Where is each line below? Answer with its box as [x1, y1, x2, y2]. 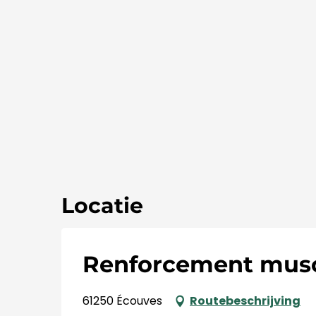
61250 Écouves [83, 292, 162, 309]
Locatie [61, 192, 143, 219]
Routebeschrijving [190, 292, 300, 309]
